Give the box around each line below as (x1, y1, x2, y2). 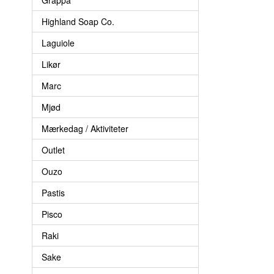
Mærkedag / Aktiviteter (42, 122, 128, 135)
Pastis (42, 186, 65, 199)
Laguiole (42, 36, 75, 49)
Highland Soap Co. (42, 15, 114, 28)
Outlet (42, 143, 65, 156)
